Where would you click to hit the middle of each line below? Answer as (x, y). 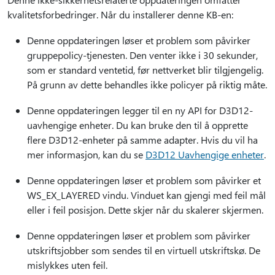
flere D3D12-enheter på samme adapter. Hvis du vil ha (142, 140)
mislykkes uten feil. (67, 265)
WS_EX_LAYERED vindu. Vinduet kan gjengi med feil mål (146, 195)
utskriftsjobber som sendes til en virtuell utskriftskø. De (144, 250)
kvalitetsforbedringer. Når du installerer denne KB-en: (120, 14)
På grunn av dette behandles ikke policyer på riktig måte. (147, 84)
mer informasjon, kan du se (86, 154)
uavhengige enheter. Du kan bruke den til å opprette (137, 125)
